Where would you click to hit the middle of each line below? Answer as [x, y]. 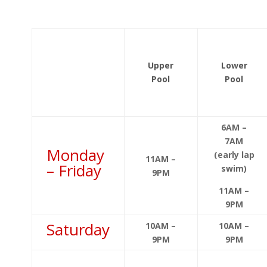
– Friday [74, 171]
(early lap [234, 155]
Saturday [78, 230]
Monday [75, 155]
